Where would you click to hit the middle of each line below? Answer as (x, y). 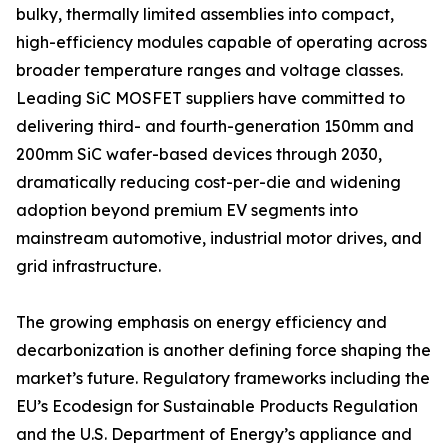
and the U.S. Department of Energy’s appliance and (214, 434)
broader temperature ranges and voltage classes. (209, 70)
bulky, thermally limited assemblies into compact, (205, 14)
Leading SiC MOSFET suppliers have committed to (210, 98)
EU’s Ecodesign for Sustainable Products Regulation (217, 406)
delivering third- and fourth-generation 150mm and (215, 126)
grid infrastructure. (88, 266)
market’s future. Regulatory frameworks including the (223, 378)
